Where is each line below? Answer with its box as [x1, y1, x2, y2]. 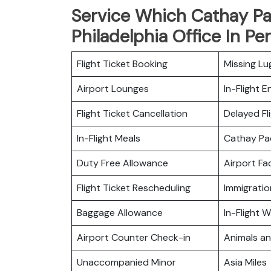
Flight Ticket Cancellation [77, 106, 188, 120]
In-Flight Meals [77, 131, 140, 145]
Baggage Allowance [77, 206, 163, 219]
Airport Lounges [77, 82, 149, 95]
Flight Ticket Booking [77, 57, 168, 70]
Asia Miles [224, 255, 267, 269]
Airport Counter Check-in [77, 230, 191, 244]
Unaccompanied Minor [77, 255, 176, 269]
